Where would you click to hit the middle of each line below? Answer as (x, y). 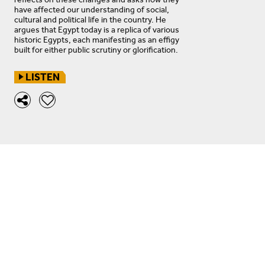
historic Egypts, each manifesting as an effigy (97, 40)
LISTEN (43, 77)
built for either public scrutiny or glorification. (96, 50)
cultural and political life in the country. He (90, 20)
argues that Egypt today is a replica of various (97, 30)
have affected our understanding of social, (92, 9)
